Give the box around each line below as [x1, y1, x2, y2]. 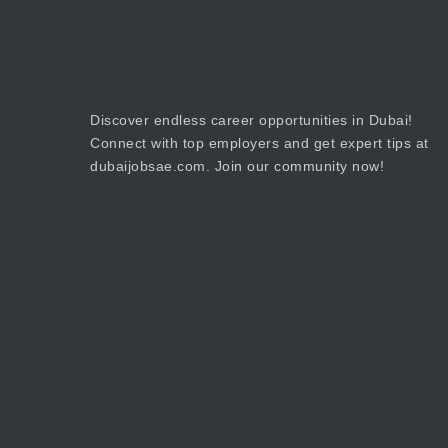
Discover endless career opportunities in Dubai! [90, 112, 413, 129]
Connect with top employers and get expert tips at [90, 135, 429, 152]
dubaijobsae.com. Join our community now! [90, 158, 384, 175]
